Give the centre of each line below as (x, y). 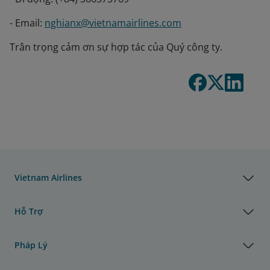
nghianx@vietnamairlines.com (113, 23)
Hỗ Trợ (29, 211)
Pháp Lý (31, 245)
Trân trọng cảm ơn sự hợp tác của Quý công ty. (116, 47)
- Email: (27, 23)
